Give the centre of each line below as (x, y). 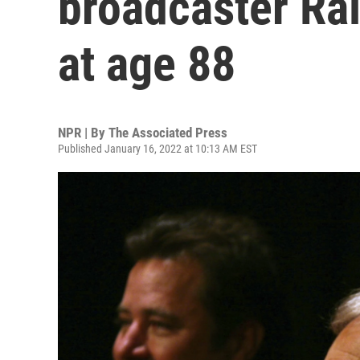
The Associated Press (168, 133)
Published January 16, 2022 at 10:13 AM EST (157, 149)
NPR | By (83, 133)
